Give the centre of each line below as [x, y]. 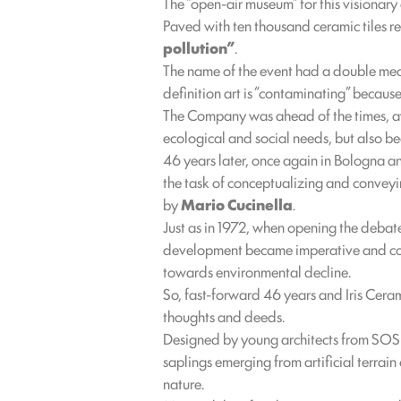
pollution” [199, 47]
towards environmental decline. [257, 271]
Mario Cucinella [237, 204]
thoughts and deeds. [224, 316]
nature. [183, 383]
